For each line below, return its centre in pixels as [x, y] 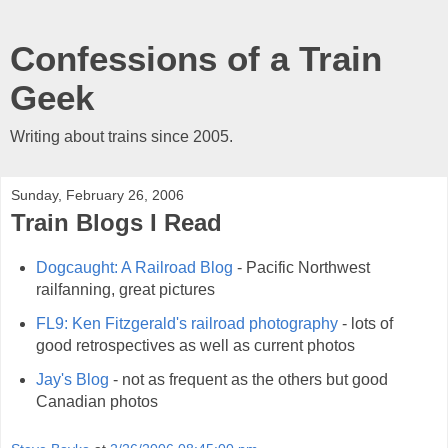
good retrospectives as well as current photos [195, 345]
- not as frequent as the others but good [248, 379]
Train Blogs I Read [116, 222]
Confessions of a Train [196, 59]
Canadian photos [96, 401]
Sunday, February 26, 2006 [97, 195]
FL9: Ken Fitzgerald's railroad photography [186, 323]
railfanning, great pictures [125, 289]
